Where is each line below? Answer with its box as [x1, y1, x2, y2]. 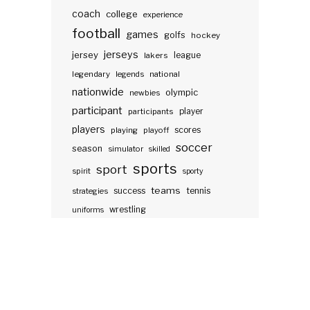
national [149, 69, 180, 80]
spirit [72, 166, 91, 176]
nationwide [72, 86, 124, 99]
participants [128, 107, 174, 117]
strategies [72, 186, 108, 197]
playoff [143, 125, 169, 136]
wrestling [109, 205, 146, 215]
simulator [108, 144, 143, 154]
